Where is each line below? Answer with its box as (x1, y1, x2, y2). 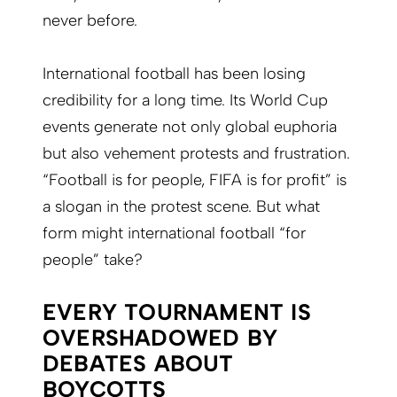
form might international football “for (43, 223, 306, 244)
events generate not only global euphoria (43, 117, 337, 137)
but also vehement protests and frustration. (43, 144, 350, 164)
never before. (43, 11, 137, 31)
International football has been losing (43, 64, 306, 84)
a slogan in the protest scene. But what (43, 197, 320, 217)
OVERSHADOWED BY (43, 325, 277, 352)
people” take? (43, 250, 143, 270)
